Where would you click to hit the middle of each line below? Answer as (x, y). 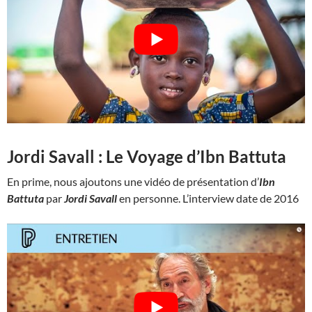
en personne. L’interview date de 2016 (208, 198)
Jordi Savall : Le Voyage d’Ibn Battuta (147, 157)
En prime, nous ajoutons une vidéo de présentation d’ (133, 182)
